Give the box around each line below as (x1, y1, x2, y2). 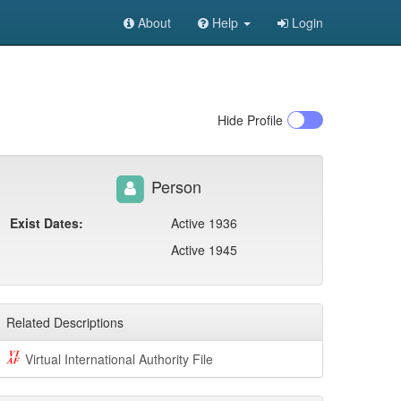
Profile (243, 111, 283, 129)
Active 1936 (171, 214, 237, 232)
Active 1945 (171, 241, 237, 259)
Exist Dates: (10, 214, 83, 232)
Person (146, 174, 201, 198)
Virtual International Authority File (24, 350, 213, 368)
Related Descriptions (6, 313, 124, 331)
